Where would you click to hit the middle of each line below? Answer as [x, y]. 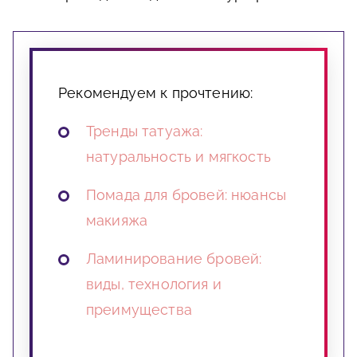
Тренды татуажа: [145, 131]
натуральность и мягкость [178, 157]
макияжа [117, 221]
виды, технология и [154, 284]
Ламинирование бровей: [174, 259]
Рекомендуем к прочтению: [156, 93]
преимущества [139, 310]
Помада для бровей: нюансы [186, 195]
